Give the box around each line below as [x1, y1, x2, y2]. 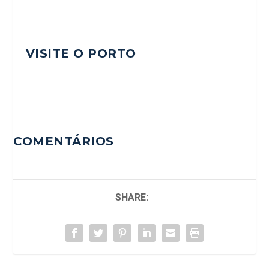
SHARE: [115, 192, 148, 204]
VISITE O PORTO [25, 46, 136, 61]
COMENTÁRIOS [13, 134, 114, 149]
